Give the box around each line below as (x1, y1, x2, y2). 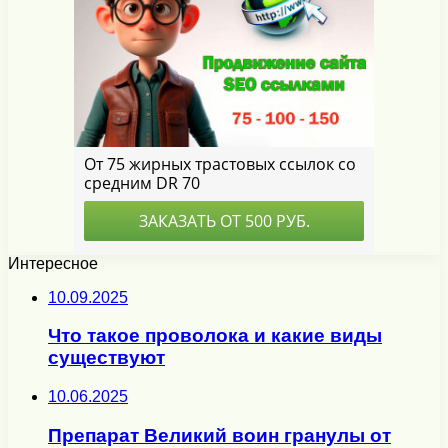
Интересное (8, 254, 98, 272)
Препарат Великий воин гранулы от (48, 424, 391, 446)
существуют (48, 347, 165, 369)
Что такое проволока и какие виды (48, 325, 382, 347)
